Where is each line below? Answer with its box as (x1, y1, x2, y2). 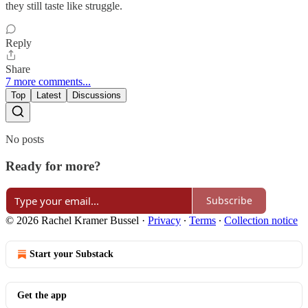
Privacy (148, 214, 181, 226)
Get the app (17, 289, 67, 300)
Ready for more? (5, 158, 101, 173)
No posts (5, 133, 44, 146)
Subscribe (206, 194, 252, 207)
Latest (36, 90, 61, 101)
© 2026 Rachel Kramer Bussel (5, 214, 139, 226)
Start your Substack (30, 248, 113, 259)
